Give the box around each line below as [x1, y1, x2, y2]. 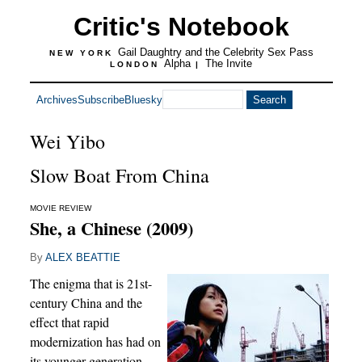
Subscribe [77, 93, 124, 106]
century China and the [29, 294, 142, 311]
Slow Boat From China [29, 162, 209, 188]
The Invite [205, 57, 252, 69]
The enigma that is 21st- [29, 275, 152, 292]
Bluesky [124, 93, 162, 106]
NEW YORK [48, 48, 118, 57]
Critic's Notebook [73, 12, 289, 41]
